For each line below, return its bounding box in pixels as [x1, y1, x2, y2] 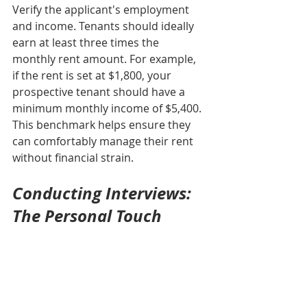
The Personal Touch [12, 204, 162, 228]
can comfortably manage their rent [12, 134, 196, 149]
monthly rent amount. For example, [12, 51, 199, 67]
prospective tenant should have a [12, 84, 188, 100]
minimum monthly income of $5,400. [12, 101, 204, 116]
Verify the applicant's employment [12, 2, 192, 18]
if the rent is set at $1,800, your [12, 68, 174, 84]
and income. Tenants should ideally [12, 19, 197, 34]
